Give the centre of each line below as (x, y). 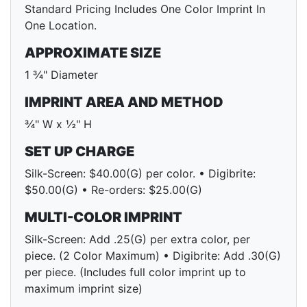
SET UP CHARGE (79, 152)
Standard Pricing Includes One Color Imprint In (145, 9)
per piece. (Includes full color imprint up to (135, 272)
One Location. (61, 26)
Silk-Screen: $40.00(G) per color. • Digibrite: (140, 174)
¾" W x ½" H (58, 124)
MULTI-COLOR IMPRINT (103, 218)
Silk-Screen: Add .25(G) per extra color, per (137, 240)
